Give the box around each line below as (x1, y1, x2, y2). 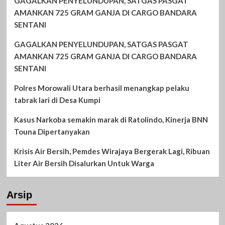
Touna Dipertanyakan (14, 127, 90, 136)
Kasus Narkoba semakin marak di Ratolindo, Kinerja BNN (14, 115, 208, 124)
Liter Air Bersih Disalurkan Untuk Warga (14, 158, 154, 168)
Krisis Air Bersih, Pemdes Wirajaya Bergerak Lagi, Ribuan (14, 146, 210, 156)
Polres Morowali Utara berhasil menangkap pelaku (14, 83, 189, 92)
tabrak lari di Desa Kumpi (14, 95, 100, 104)
